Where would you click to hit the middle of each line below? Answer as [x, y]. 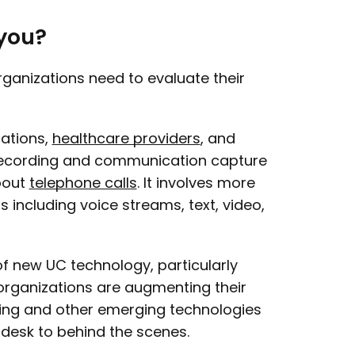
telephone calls [83, 183]
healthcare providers [126, 138]
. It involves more [196, 183]
